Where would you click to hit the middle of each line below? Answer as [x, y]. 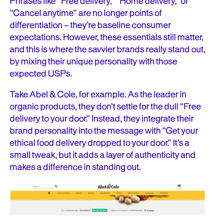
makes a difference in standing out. [75, 167]
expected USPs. [42, 74]
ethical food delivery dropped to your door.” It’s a [100, 143]
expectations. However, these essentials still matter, [107, 37]
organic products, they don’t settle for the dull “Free [105, 107]
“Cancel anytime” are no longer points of [86, 13]
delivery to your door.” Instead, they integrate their [102, 119]
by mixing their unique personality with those [93, 62]
